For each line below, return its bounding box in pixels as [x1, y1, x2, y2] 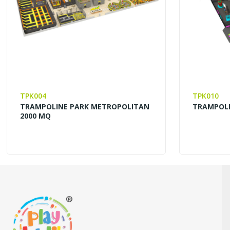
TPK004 [20, 90, 47, 101]
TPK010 [193, 90, 219, 101]
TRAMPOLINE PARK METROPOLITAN [20, 101, 150, 111]
